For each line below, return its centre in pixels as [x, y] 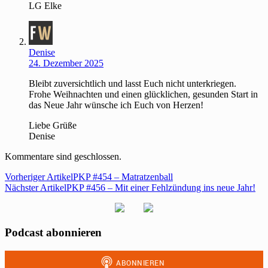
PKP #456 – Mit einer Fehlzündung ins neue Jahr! [161, 188]
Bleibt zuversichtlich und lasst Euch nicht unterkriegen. [133, 84]
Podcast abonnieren [53, 232]
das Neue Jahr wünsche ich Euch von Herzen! [116, 105]
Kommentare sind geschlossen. [63, 157]
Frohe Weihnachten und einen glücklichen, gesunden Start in [143, 95]
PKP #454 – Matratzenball [123, 177]
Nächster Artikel [36, 188]
